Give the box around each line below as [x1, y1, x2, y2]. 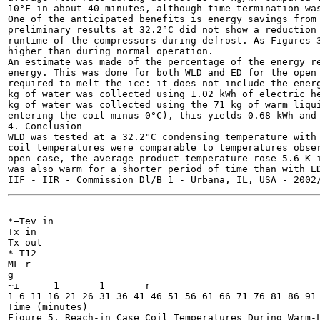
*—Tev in [8, 216, 54, 226]
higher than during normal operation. [8, 46, 214, 56]
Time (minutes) [8, 301, 88, 312]
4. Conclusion [8, 121, 82, 131]
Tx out [8, 237, 42, 248]
